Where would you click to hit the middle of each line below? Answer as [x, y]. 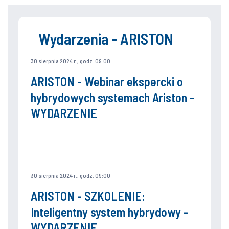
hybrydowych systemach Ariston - [112, 98]
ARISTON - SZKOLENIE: [88, 196]
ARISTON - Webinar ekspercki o [107, 82]
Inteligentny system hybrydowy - [109, 212]
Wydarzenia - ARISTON [106, 39]
